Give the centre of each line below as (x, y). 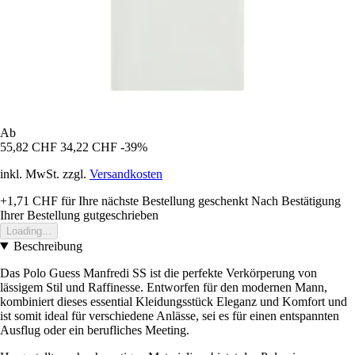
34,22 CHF (89, 147)
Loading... (29, 231)
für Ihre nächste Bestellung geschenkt (153, 200)
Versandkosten (126, 174)
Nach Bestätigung (296, 200)
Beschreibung (48, 246)
